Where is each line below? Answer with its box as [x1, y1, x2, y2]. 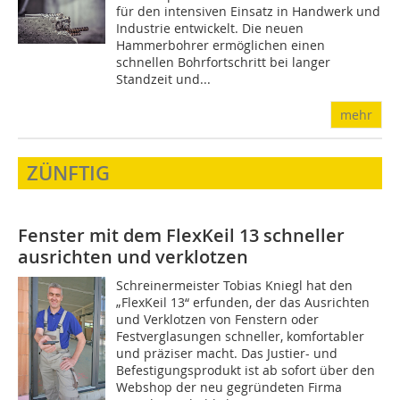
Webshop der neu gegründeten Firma [116, 379, 343, 396]
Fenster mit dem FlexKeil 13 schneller [18, 223, 345, 247]
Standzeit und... [116, 71, 212, 87]
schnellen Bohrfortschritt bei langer [116, 54, 331, 71]
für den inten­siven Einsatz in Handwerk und [116, 3, 381, 20]
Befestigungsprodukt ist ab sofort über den [116, 362, 376, 379]
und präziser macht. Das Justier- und [116, 345, 338, 362]
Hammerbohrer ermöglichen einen [116, 37, 326, 54]
